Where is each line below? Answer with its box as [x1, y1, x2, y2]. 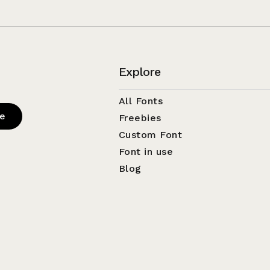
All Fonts [118, 95, 163, 107]
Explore [118, 64, 160, 80]
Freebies [118, 112, 162, 124]
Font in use [118, 146, 174, 158]
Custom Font [118, 129, 183, 141]
